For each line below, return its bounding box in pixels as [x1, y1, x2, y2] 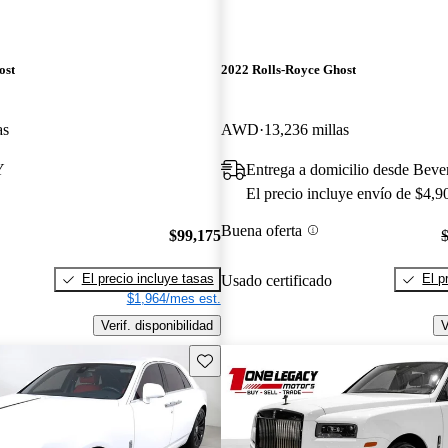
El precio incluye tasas [81, 271, 214, 287]
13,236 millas [263, 120, 349, 138]
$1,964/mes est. [126, 291, 221, 307]
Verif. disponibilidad [100, 317, 213, 333]
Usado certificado [220, 271, 332, 289]
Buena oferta [220, 221, 302, 239]
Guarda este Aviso [195, 351, 304, 367]
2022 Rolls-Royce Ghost [220, 62, 356, 78]
